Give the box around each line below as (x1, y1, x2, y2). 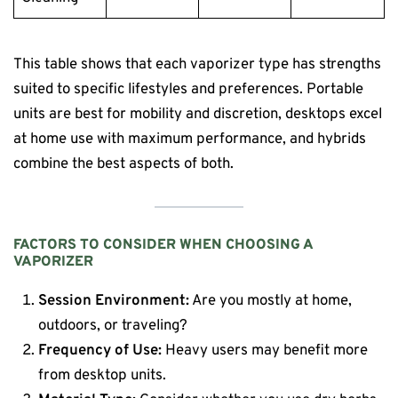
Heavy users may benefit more (162, 341, 369, 361)
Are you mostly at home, (189, 291, 353, 311)
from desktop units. (38, 366, 167, 386)
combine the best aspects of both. (13, 155, 234, 174)
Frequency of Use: (38, 341, 163, 361)
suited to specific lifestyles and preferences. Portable (13, 80, 363, 99)
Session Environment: (38, 291, 190, 311)
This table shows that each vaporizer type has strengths (13, 55, 381, 75)
